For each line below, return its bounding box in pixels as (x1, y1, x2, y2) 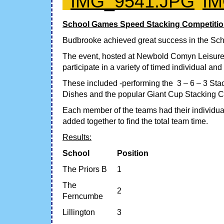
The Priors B (62, 164, 107, 173)
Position (117, 148, 148, 157)
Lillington (62, 207, 95, 216)
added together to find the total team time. (62, 116, 208, 125)
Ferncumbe (62, 191, 103, 200)
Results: (62, 132, 91, 141)
